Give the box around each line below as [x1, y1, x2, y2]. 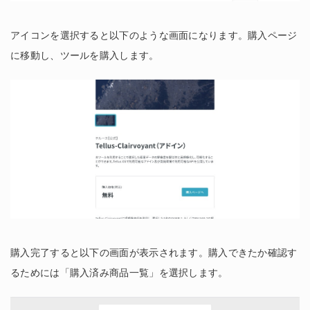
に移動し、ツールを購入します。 [10, 50, 159, 62]
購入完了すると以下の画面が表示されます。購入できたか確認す [10, 246, 298, 258]
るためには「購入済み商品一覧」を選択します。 [10, 266, 228, 278]
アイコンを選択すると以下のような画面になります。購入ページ [10, 30, 298, 42]
